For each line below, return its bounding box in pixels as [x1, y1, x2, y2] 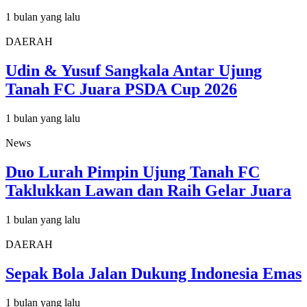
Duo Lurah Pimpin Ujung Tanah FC [5, 162, 260, 181]
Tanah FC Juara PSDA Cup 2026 [5, 80, 237, 99]
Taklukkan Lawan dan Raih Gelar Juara [5, 181, 291, 199]
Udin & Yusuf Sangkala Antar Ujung [5, 62, 262, 80]
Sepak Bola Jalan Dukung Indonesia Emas [5, 264, 302, 282]
